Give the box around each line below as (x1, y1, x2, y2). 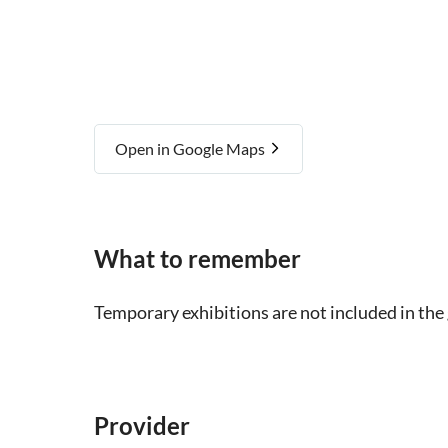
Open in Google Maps (115, 139, 268, 159)
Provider (94, 411, 190, 441)
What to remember (94, 244, 301, 274)
